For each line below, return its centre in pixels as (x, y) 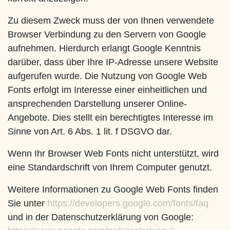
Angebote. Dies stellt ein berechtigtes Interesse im (110, 118)
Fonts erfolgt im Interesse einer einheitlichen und (107, 90)
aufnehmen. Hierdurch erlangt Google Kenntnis (104, 49)
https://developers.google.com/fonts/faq (128, 204)
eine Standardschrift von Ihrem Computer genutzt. (110, 168)
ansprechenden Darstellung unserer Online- (97, 104)
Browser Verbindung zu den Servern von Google (107, 35)
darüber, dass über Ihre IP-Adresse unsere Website (113, 62)
